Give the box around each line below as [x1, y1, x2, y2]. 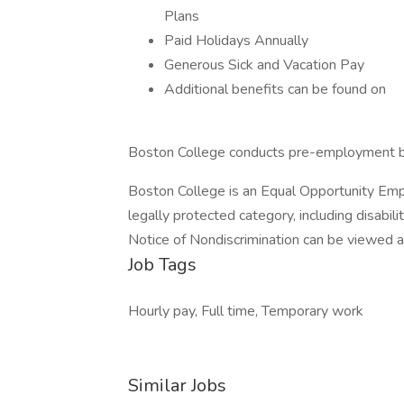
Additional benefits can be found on [164, 79, 386, 99]
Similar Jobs [128, 373, 226, 398]
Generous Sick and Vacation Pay [164, 55, 364, 75]
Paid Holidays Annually [164, 31, 308, 50]
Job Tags [128, 252, 197, 277]
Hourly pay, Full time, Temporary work [128, 301, 363, 321]
